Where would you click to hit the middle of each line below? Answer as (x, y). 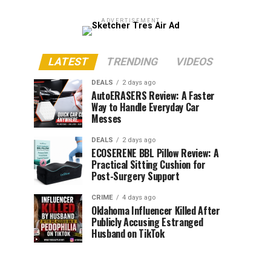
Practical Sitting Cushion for (149, 165)
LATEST (68, 62)
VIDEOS (194, 62)
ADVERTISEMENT (131, 21)
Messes (107, 119)
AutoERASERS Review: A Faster (153, 96)
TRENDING (132, 62)
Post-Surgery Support (135, 176)
